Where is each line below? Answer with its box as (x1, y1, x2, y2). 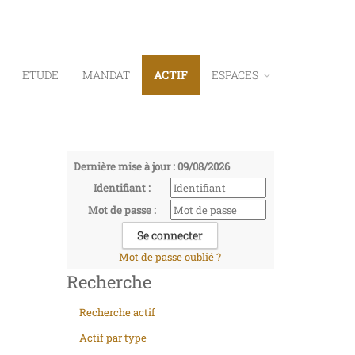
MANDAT (82, 67, 130, 82)
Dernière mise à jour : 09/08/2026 (73, 159, 230, 174)
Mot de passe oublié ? (119, 250, 222, 264)
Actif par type (78, 330, 147, 345)
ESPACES (212, 67, 261, 82)
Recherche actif (78, 305, 155, 319)
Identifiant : (94, 181, 151, 195)
